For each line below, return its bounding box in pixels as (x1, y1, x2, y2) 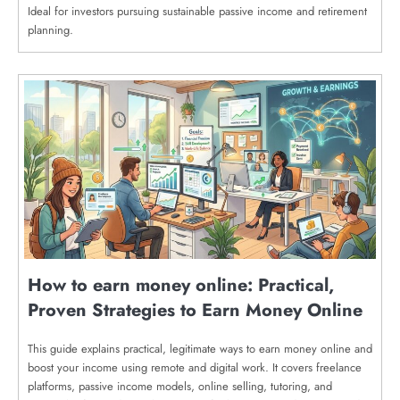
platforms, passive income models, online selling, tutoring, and (28, 377, 332, 395)
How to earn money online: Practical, (28, 271, 334, 298)
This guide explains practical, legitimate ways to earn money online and (28, 339, 372, 357)
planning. (28, 21, 73, 38)
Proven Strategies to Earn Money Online (28, 296, 362, 323)
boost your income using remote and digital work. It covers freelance (28, 358, 362, 376)
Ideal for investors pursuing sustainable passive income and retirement (28, 2, 367, 20)
